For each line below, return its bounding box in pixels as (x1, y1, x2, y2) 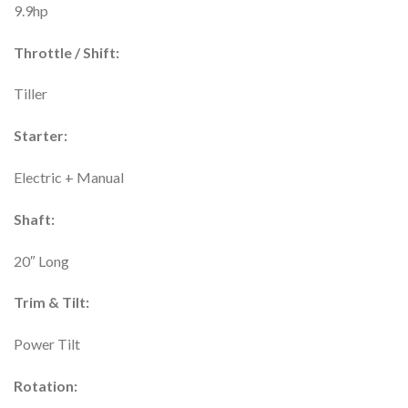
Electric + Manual (14, 168, 124, 187)
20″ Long (14, 251, 69, 270)
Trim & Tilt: (14, 293, 89, 311)
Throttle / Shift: (14, 43, 119, 61)
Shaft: (14, 209, 55, 228)
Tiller (14, 85, 47, 103)
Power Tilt (14, 335, 80, 353)
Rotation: (14, 377, 77, 395)
